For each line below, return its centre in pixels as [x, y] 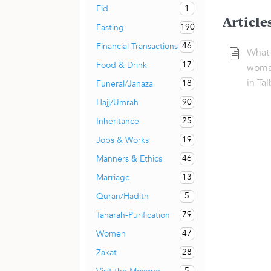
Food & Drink [122, 65]
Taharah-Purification [133, 215]
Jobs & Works [122, 140]
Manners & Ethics [129, 158]
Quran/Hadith [122, 196]
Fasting [110, 27]
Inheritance [118, 121]
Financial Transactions [137, 46]
